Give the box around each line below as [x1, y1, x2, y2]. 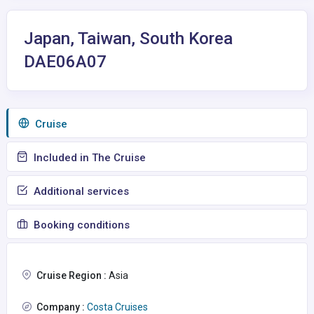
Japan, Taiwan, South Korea [24, 29, 233, 48]
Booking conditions [31, 219, 130, 231]
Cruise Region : [36, 270, 107, 281]
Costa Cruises [85, 301, 148, 313]
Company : [36, 301, 85, 313]
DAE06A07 [24, 52, 107, 71]
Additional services [31, 185, 129, 198]
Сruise [32, 118, 67, 130]
